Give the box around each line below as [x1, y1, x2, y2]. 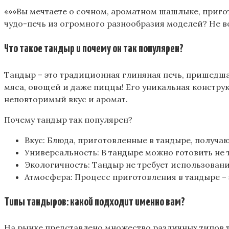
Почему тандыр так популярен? [4, 114, 132, 125]
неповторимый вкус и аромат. [4, 94, 128, 104]
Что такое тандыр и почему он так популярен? [4, 42, 184, 55]
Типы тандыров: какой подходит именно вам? [4, 196, 185, 208]
